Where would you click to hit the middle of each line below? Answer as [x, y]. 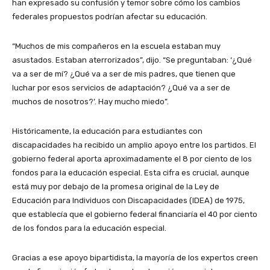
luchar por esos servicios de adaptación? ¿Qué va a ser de [121, 87]
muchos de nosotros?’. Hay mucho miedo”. [90, 101]
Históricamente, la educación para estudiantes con [107, 131]
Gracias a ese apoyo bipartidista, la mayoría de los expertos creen [135, 257]
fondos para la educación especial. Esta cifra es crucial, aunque [131, 172]
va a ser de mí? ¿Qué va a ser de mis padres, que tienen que [124, 74]
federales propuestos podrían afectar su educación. [110, 16]
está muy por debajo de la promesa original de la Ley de [116, 186]
